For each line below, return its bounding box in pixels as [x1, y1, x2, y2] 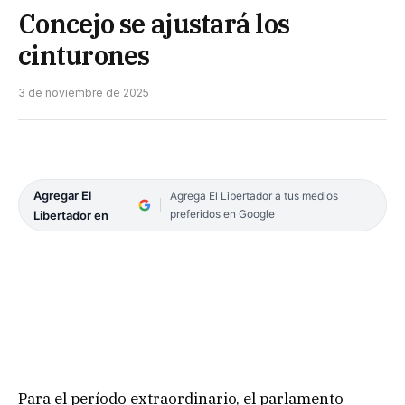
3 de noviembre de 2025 [18, 85, 149, 99]
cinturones [18, 37, 150, 72]
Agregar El [33, 187, 91, 202]
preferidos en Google [169, 206, 275, 221]
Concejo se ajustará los [18, 5, 290, 41]
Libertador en [33, 207, 108, 222]
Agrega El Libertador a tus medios [169, 188, 338, 202]
